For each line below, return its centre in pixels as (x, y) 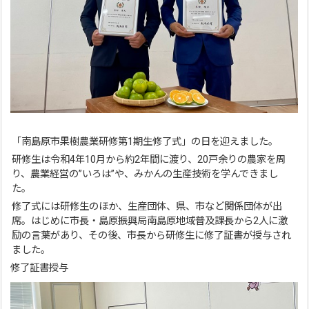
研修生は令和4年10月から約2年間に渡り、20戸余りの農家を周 (149, 159)
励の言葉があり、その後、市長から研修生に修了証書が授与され (152, 235)
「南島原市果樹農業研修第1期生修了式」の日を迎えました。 (145, 141)
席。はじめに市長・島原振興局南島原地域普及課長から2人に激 (150, 221)
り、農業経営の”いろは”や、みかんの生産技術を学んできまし (145, 174)
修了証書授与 (40, 268)
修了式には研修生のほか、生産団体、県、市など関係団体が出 (147, 206)
